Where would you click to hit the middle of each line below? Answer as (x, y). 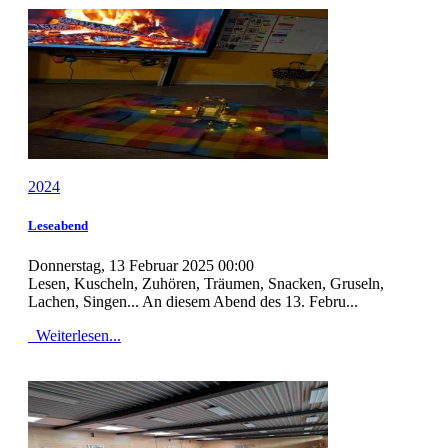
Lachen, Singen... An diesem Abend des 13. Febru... (193, 301)
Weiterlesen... (76, 335)
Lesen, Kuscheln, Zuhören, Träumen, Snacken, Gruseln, (206, 283)
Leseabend (58, 226)
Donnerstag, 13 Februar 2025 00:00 (141, 265)
